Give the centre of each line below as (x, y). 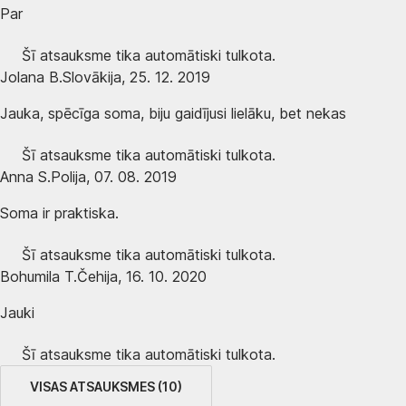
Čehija (97, 276)
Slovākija (92, 77)
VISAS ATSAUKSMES (92, 386)
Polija (68, 176)
